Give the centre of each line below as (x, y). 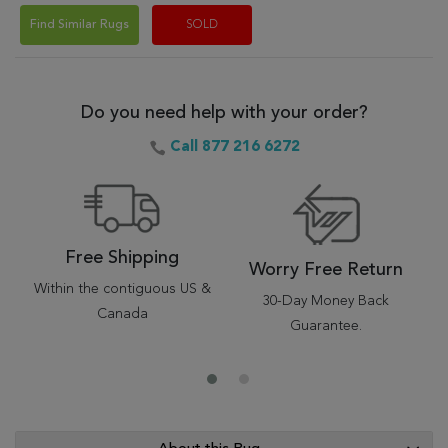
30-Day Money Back (326, 301)
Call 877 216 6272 (234, 147)
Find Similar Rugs (79, 25)
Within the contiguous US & (122, 289)
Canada (122, 314)
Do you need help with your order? (224, 113)
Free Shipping (122, 258)
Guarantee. (326, 326)
